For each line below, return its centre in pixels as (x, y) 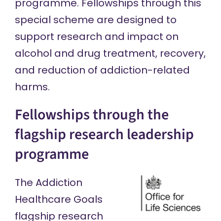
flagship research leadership (104, 134)
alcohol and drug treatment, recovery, (110, 53)
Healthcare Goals (58, 199)
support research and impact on (96, 37)
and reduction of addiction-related (102, 70)
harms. (32, 87)
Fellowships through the (92, 115)
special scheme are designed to (95, 20)
